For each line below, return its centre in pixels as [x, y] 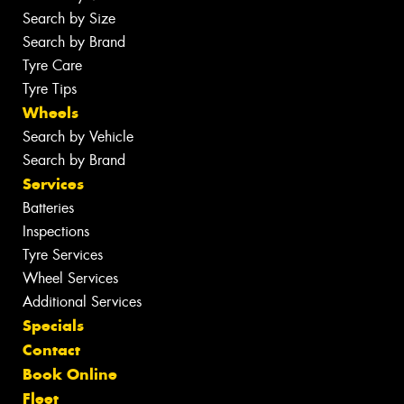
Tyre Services [63, 254]
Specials [53, 325]
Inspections [56, 231]
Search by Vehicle [78, 136]
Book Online [70, 374]
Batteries [48, 207]
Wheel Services [70, 278]
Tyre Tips [50, 88]
